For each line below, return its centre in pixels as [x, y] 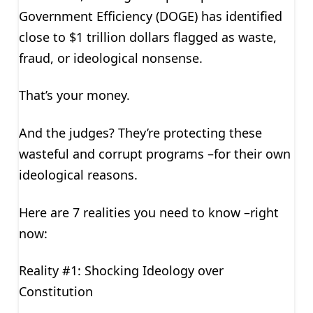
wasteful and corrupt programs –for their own [154, 154]
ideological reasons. [78, 175]
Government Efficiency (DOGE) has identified [150, 16]
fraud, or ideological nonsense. [110, 58]
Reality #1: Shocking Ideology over [121, 271]
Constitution [56, 292]
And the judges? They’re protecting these [140, 133]
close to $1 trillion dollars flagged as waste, [147, 37]
